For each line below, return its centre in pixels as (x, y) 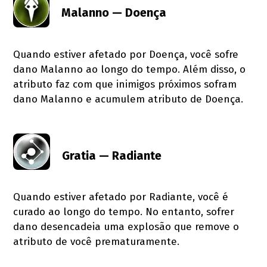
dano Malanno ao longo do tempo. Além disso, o (130, 69)
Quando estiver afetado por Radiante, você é (121, 197)
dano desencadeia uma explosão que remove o (126, 227)
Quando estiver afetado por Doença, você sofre (126, 54)
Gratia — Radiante (112, 155)
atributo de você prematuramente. (97, 242)
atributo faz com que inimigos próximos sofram (125, 84)
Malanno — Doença (114, 12)
